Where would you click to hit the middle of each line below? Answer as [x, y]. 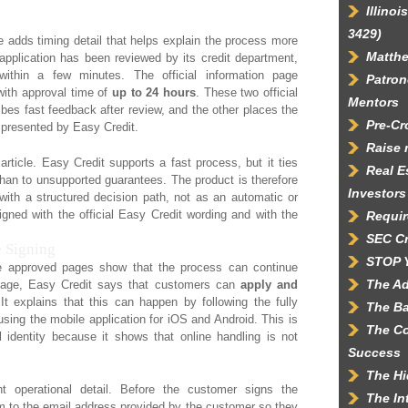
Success [374, 352]
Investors [377, 193]
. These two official [246, 92]
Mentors [373, 102]
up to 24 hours [153, 92]
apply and [269, 285]
